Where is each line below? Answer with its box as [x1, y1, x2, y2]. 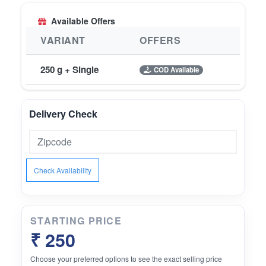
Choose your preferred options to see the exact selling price [30, 254, 222, 264]
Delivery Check [29, 107, 97, 121]
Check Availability [34, 164, 91, 175]
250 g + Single [40, 63, 99, 77]
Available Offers [51, 15, 115, 27]
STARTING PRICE [30, 214, 122, 228]
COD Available [153, 65, 199, 75]
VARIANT [40, 33, 85, 47]
